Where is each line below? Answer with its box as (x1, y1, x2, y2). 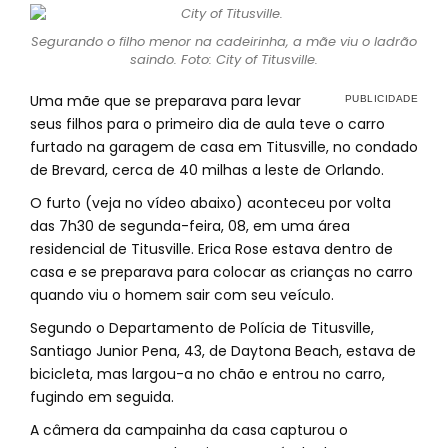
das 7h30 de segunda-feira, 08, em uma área (30, 216, 350, 236)
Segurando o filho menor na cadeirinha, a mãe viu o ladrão (31, 32, 417, 51)
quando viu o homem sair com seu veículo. (30, 285, 334, 305)
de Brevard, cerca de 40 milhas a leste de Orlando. (30, 160, 384, 180)
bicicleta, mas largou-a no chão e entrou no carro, (30, 364, 385, 384)
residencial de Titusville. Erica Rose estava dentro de (30, 239, 393, 259)
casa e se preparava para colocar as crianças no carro (30, 262, 413, 282)
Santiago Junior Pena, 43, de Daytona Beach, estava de (30, 341, 416, 361)
